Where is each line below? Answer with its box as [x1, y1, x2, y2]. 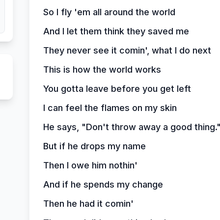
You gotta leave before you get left [43, 83, 191, 94]
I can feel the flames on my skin [43, 103, 177, 113]
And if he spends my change [43, 179, 163, 190]
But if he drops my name [43, 141, 146, 151]
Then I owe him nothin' [43, 160, 137, 170]
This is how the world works [43, 64, 161, 75]
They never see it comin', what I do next [43, 45, 211, 55]
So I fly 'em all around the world [43, 7, 175, 17]
